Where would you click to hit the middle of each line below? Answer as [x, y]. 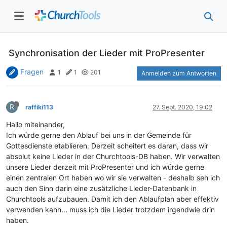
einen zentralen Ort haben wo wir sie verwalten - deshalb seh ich [113, 177]
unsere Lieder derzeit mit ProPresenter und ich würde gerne [105, 167]
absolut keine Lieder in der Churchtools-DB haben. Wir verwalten [113, 156]
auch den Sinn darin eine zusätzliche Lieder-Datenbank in [101, 188]
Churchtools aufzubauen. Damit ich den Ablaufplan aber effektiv [112, 199]
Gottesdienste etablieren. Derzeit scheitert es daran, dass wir [107, 145]
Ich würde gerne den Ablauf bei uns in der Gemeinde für [99, 135]
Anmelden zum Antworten [179, 73]
